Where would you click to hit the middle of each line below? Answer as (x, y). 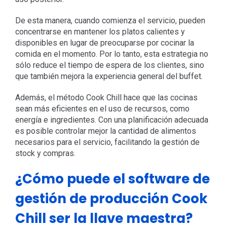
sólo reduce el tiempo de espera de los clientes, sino (109, 65)
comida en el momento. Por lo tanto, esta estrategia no (111, 54)
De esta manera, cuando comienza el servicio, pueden (110, 21)
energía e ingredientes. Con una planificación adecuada (111, 120)
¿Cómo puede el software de (112, 179)
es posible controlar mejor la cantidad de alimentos (105, 131)
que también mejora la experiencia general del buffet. (109, 77)
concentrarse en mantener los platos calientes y (100, 32)
